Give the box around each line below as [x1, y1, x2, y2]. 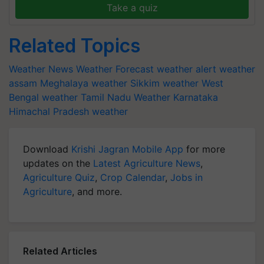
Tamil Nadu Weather [81, 91, 170, 103]
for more [183, 143, 225, 155]
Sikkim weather [130, 77, 199, 89]
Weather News [9, 63, 73, 75]
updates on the [23, 157, 93, 169]
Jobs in [170, 171, 203, 183]
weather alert [157, 63, 216, 75]
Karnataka [173, 91, 218, 103]
